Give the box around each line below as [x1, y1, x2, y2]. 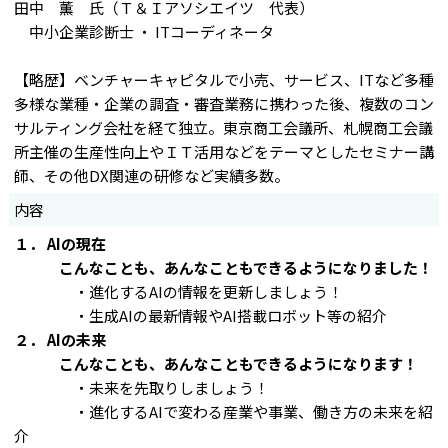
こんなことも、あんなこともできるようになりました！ [58, 256, 433, 278]
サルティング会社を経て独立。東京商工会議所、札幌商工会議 [13, 116, 433, 138]
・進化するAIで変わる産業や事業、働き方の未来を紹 [13, 400, 433, 422]
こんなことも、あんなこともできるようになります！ [58, 352, 418, 374]
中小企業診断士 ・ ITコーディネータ [13, 20, 274, 42]
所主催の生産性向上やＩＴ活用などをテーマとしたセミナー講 [13, 140, 434, 162]
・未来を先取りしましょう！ [13, 376, 269, 398]
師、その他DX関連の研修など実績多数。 [13, 164, 289, 186]
